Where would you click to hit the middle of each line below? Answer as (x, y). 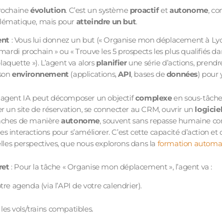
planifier (111, 63)
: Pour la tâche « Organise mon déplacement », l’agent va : (111, 167)
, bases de (149, 74)
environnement (41, 74)
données (182, 74)
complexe (153, 98)
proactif (144, 10)
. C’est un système (98, 10)
